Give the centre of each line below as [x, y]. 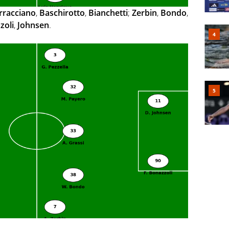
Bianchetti [108, 13]
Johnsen [33, 25]
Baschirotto [62, 13]
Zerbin [144, 13]
